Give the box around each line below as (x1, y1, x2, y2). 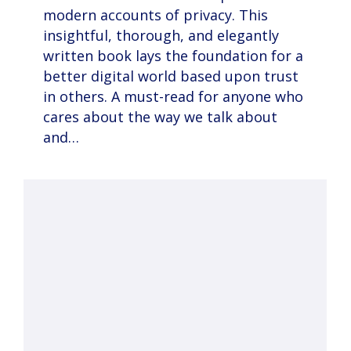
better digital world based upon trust (43, 67, 299, 86)
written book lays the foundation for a (43, 46, 303, 66)
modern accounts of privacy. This (43, 5, 268, 25)
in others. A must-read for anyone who (43, 87, 303, 107)
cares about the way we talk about (43, 107, 277, 127)
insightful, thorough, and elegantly (43, 26, 279, 45)
